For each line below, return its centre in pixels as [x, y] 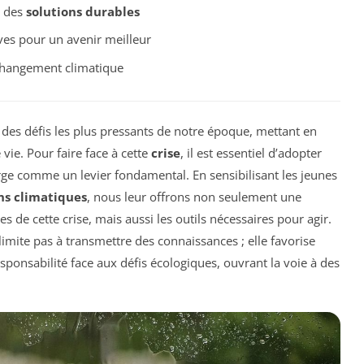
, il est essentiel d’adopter [251, 152]
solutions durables [82, 11]
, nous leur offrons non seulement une [194, 196]
